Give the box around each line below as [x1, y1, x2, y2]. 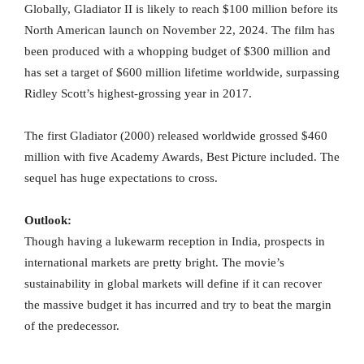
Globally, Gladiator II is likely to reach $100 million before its [24, 2, 338, 15]
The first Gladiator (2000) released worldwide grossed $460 [24, 128, 327, 142]
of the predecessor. [24, 318, 119, 332]
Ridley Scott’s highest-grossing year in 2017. [24, 86, 252, 100]
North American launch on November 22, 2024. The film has [24, 23, 335, 37]
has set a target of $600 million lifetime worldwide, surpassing [24, 65, 340, 79]
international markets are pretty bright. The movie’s [24, 255, 284, 269]
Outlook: [24, 213, 71, 227]
